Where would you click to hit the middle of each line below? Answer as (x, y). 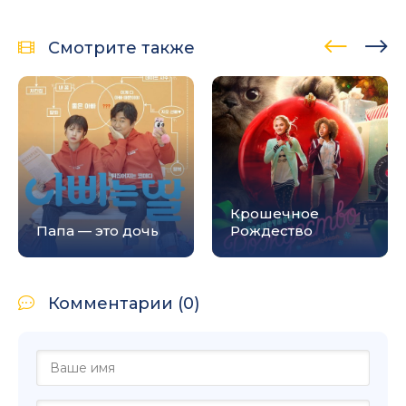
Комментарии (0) (124, 303)
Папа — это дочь (97, 230)
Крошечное (275, 213)
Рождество (271, 230)
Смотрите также (121, 48)
